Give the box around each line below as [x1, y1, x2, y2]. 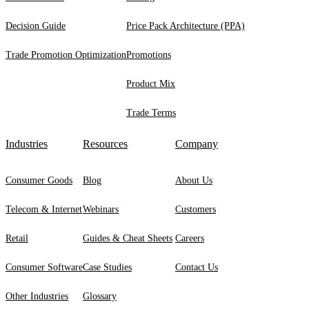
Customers [175, 203, 216, 215]
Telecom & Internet [6, 203, 82, 215]
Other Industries [6, 290, 68, 301]
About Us [175, 175, 212, 186]
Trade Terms [126, 107, 176, 118]
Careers [175, 232, 204, 243]
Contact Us [175, 261, 218, 272]
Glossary [83, 290, 117, 301]
